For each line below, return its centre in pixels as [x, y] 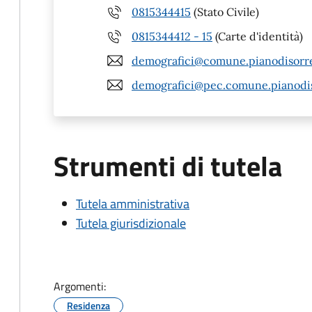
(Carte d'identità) [258, 36]
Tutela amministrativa [133, 204]
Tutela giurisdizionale [131, 223]
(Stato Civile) [225, 11]
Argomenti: [80, 286]
